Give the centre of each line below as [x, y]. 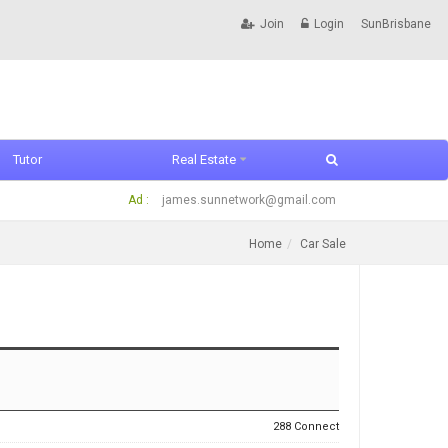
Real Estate [203, 159]
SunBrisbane [396, 24]
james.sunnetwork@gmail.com [249, 200]
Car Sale [323, 244]
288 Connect [306, 426]
